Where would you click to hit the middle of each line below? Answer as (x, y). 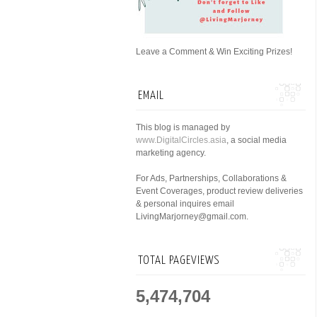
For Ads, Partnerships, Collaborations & (211, 178)
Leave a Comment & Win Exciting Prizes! (214, 52)
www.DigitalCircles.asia (181, 140)
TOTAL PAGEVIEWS (179, 261)
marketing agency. (171, 153)
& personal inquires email (185, 204)
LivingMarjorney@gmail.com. (192, 217)
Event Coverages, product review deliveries (219, 191)
